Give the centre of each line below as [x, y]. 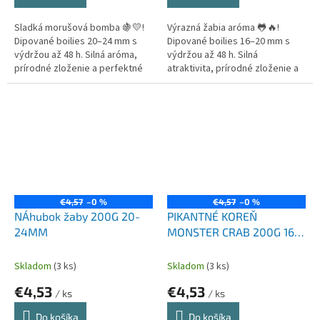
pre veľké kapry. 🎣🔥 [60, 82]
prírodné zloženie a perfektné [79, 69]
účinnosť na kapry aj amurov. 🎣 [234, 82]
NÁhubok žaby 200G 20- [77, 216]
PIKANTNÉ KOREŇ [212, 216]
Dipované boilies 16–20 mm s [229, 42]
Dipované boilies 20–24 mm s [76, 42]
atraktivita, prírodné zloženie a [233, 69]
